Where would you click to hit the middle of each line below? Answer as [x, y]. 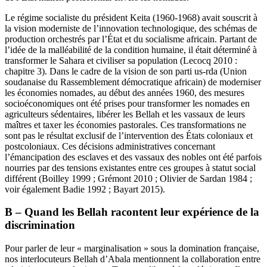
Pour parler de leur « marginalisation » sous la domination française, [132, 249]
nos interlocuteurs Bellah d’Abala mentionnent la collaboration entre [133, 259]
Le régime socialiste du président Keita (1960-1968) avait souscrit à [131, 17]
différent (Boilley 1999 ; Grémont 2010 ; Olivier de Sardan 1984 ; [128, 178]
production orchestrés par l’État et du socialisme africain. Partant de [131, 39]
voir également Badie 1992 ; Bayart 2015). [85, 189]
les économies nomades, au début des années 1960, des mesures [125, 92]
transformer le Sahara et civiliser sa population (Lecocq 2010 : [121, 60]
